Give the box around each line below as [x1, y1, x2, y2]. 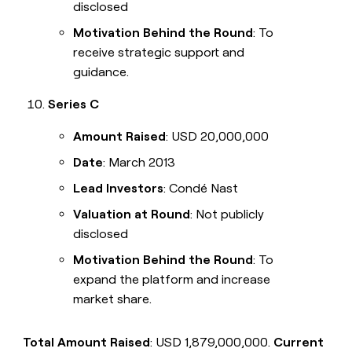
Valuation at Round [73, 207, 191, 222]
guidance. [73, 64, 130, 80]
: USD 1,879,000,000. [150, 335, 274, 350]
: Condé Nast [163, 181, 239, 196]
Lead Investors [73, 181, 164, 196]
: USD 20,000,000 [166, 129, 269, 145]
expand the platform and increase [73, 272, 271, 288]
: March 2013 [103, 155, 176, 170]
